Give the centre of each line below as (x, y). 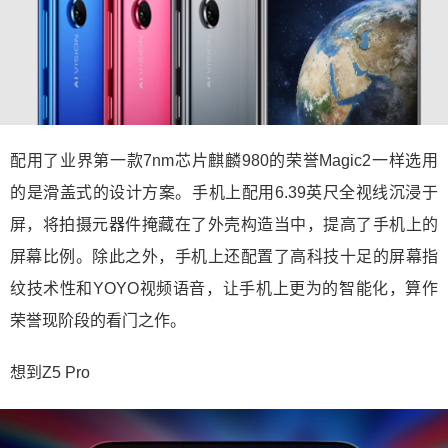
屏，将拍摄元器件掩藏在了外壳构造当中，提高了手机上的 (224, 225)
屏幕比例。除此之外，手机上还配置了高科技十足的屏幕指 (224, 257)
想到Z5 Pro (50, 373)
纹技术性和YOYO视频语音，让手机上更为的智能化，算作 (224, 289)
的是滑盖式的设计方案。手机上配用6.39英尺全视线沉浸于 (224, 193)
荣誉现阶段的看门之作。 (98, 321)
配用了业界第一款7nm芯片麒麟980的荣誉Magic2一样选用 (224, 161)
